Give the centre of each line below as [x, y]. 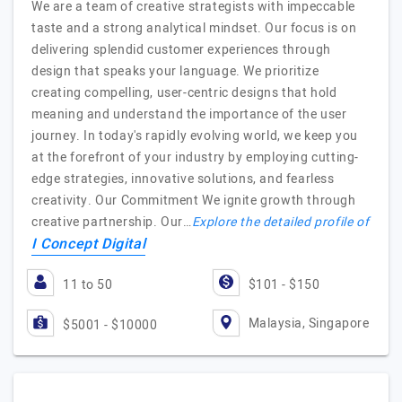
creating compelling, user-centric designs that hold [184, 93]
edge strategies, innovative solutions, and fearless [183, 179]
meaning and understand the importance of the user [189, 114]
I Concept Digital [89, 244]
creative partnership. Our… [112, 222]
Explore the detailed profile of [280, 222]
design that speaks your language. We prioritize [175, 71]
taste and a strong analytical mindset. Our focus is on [194, 28]
